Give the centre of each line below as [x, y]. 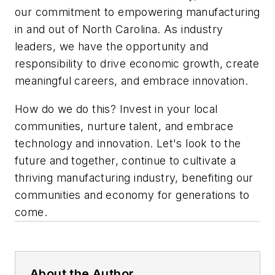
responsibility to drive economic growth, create [137, 64]
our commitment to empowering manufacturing [137, 12]
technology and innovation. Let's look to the [128, 143]
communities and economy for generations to [132, 195]
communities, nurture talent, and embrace [124, 126]
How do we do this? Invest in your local [116, 109]
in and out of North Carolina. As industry [119, 29]
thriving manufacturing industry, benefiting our [134, 177]
